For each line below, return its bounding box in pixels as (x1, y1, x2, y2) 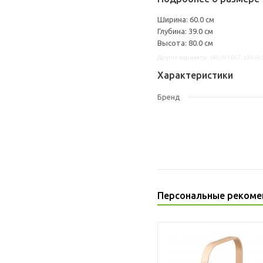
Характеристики (157, 70, 233, 80)
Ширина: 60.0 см (157, 15, 214, 23)
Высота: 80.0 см (157, 39, 213, 47)
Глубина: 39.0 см (157, 27, 213, 35)
